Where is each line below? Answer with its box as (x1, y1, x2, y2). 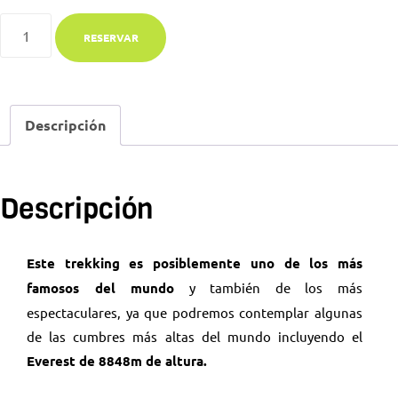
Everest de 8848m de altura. (27, 352, 207, 370)
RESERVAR (83, 30, 139, 45)
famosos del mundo (27, 279, 175, 298)
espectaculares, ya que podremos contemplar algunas (27, 304, 362, 322)
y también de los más (174, 279, 363, 297)
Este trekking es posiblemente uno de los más (27, 254, 362, 273)
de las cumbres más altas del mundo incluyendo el (27, 328, 362, 346)
